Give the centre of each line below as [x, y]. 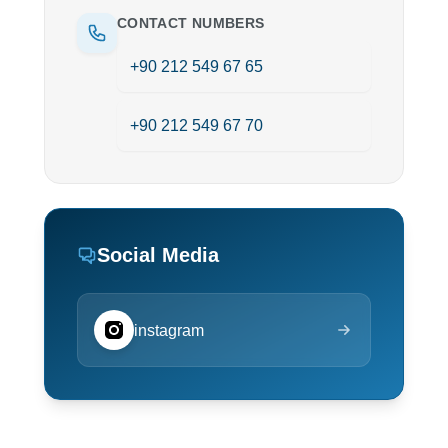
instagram [169, 330]
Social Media [158, 255]
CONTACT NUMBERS [191, 23]
